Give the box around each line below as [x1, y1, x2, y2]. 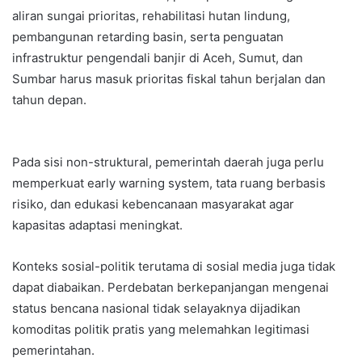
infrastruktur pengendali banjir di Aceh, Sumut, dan [12, 50, 303, 66]
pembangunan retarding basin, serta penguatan [12, 29, 284, 45]
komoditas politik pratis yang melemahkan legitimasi [12, 322, 309, 338]
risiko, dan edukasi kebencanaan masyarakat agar [12, 196, 294, 213]
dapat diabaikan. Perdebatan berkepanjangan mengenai [12, 280, 329, 296]
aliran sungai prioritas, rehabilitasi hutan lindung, [12, 8, 290, 24]
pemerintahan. [12, 343, 95, 359]
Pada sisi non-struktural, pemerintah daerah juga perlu [12, 154, 324, 170]
